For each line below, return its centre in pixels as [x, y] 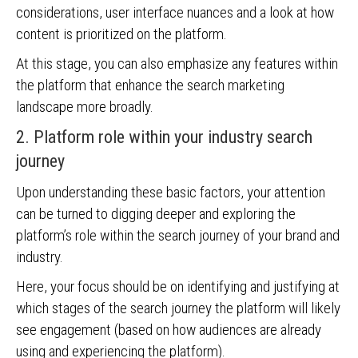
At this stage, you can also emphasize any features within [177, 64]
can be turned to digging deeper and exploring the [156, 214]
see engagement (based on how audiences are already [169, 330]
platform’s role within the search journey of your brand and [178, 235]
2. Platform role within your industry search [164, 137]
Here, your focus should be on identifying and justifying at [178, 286]
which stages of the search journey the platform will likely [178, 308]
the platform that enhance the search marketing [150, 85]
